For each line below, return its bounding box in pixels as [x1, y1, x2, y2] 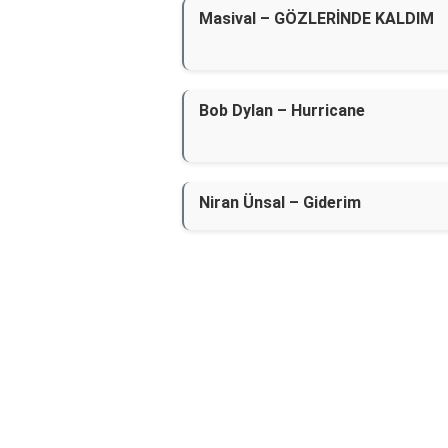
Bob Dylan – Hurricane [199, 101, 365, 120]
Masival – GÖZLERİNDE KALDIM [199, 9, 434, 28]
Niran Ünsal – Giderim [199, 193, 361, 212]
